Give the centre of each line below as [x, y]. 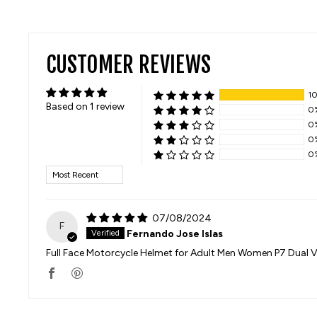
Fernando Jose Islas [174, 234]
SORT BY [70, 170]
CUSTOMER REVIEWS [128, 65]
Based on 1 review [85, 106]
